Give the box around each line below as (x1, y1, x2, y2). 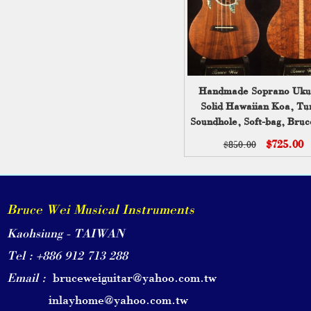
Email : (7, 268, 46, 285)
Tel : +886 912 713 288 (7, 246, 128, 263)
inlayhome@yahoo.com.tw (7, 290, 188, 308)
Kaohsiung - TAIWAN (7, 224, 124, 241)
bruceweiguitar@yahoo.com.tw (46, 268, 217, 285)
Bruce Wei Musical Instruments (7, 199, 194, 218)
